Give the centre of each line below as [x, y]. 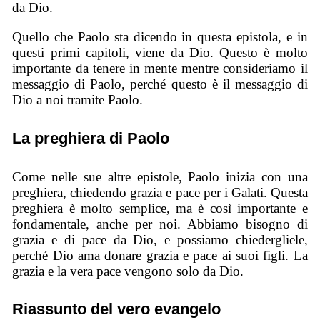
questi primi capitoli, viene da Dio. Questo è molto [160, 53]
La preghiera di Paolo [91, 138]
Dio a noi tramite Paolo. [78, 100]
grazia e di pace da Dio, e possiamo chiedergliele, [160, 239]
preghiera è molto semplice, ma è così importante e [160, 208]
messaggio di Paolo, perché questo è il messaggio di [160, 84]
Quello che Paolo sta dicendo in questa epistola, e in [160, 37]
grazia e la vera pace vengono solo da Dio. [128, 271]
